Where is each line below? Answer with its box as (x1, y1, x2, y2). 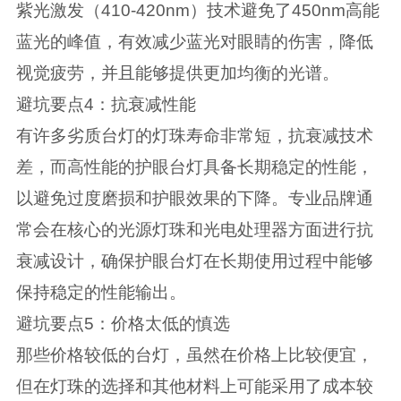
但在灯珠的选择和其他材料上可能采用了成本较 (15, 377, 373, 397)
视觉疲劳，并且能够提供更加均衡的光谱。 (15, 64, 339, 83)
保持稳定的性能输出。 (15, 283, 186, 303)
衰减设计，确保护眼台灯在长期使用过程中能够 (15, 252, 373, 271)
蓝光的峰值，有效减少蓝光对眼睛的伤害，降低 (15, 32, 373, 52)
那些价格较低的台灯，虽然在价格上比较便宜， (15, 346, 373, 365)
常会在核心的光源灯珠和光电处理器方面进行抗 (15, 220, 373, 240)
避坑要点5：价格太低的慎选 (15, 314, 230, 334)
